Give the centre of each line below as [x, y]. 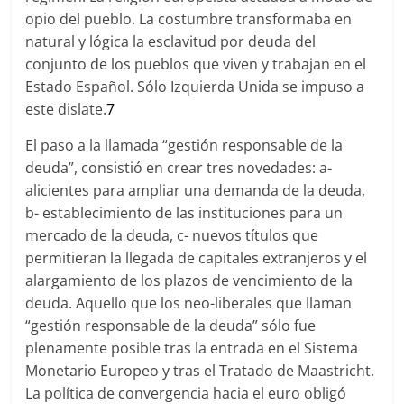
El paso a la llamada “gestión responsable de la [184, 145]
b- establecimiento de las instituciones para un [184, 213]
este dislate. [66, 109]
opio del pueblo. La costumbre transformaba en [189, 19]
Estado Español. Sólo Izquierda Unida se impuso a [195, 87]
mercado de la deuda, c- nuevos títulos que [172, 235]
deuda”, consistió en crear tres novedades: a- [179, 168]
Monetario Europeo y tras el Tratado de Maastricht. [200, 371]
